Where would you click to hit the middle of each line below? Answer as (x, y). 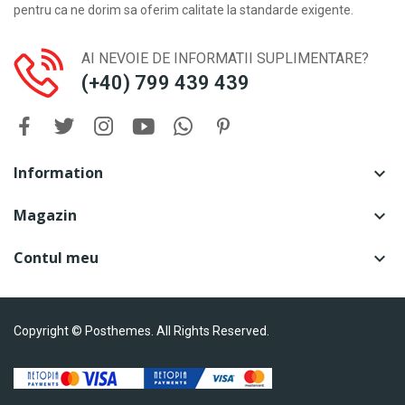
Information (58, 172)
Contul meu (56, 257)
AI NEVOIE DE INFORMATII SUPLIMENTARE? (225, 58)
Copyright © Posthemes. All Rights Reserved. (141, 330)
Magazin (45, 215)
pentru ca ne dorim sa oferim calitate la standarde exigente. (184, 9)
